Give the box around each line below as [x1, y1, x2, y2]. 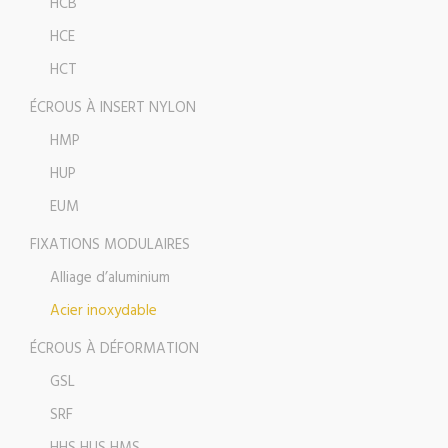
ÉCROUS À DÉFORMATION [30, 337, 199, 362]
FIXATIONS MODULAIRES [30, 233, 190, 258]
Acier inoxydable [50, 299, 157, 324]
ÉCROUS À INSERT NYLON [30, 96, 196, 121]
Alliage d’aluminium [50, 266, 170, 291]
